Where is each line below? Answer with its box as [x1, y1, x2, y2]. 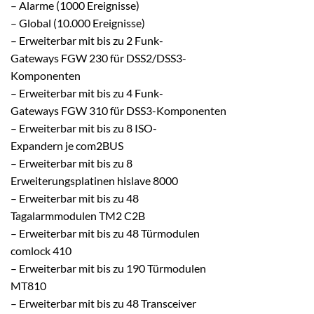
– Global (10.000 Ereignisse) [11, 15, 145, 29]
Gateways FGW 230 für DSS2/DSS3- [11, 50, 186, 64]
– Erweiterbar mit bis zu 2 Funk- [11, 33, 163, 47]
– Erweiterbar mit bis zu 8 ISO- [11, 121, 157, 135]
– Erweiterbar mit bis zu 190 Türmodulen [11, 261, 206, 275]
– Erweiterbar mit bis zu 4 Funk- [11, 86, 163, 100]
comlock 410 [11, 243, 71, 257]
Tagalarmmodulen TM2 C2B [11, 208, 145, 222]
